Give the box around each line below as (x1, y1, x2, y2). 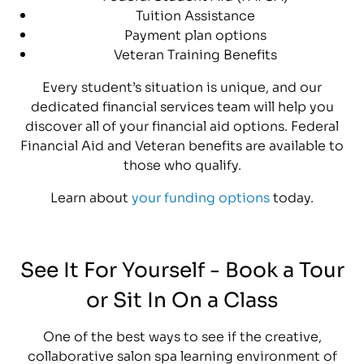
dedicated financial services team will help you (30, 95, 334, 115)
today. (270, 186, 314, 206)
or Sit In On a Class (86, 282, 278, 313)
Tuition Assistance (135, 4, 255, 24)
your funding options (132, 186, 270, 206)
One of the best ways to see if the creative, (42, 325, 322, 344)
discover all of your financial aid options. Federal (25, 115, 339, 134)
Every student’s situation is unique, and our (42, 76, 322, 95)
